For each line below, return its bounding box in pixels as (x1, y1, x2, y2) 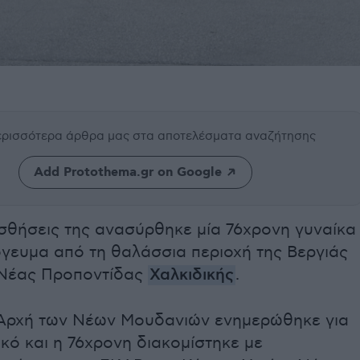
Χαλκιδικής (149, 265, 234, 286)
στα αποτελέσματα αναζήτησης (133, 129, 316, 144)
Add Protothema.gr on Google (33, 164, 222, 182)
